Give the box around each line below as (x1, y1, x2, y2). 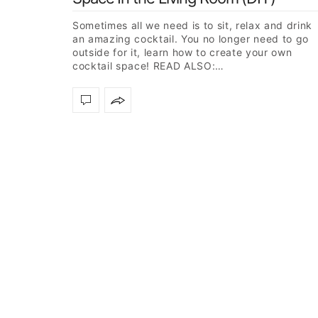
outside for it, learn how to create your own (72, 46, 292, 59)
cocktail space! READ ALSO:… (72, 60, 225, 72)
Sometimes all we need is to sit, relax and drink (72, 19, 312, 32)
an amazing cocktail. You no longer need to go (72, 33, 309, 45)
